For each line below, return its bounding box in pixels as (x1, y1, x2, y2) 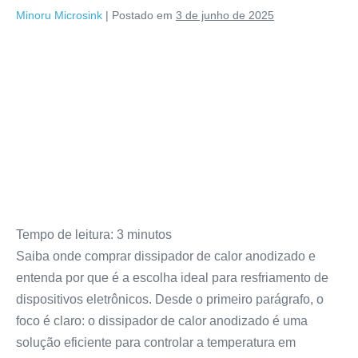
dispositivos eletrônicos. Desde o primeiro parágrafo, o (16, 292, 324, 306)
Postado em (112, 9, 173, 22)
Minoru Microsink (16, 9, 102, 22)
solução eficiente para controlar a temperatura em (16, 335, 296, 349)
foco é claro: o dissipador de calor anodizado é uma (16, 313, 308, 328)
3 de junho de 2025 (176, 9, 274, 22)
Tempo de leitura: (16, 227, 113, 241)
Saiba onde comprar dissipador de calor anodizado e (16, 249, 316, 263)
